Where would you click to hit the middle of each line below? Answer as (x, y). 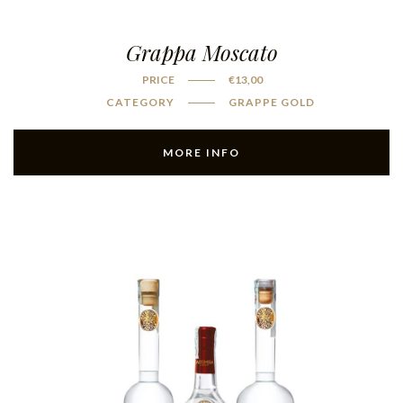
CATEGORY (140, 103)
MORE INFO (201, 153)
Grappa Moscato (201, 53)
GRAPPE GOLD (272, 103)
